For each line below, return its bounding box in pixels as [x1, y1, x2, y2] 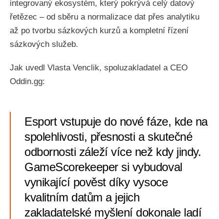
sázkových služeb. [10, 40, 78, 49]
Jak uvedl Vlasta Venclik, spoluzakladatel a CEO [10, 63, 188, 72]
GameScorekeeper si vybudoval [24, 160, 182, 174]
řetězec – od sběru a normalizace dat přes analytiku [10, 12, 199, 22]
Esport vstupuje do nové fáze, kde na [24, 115, 208, 128]
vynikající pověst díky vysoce [24, 175, 168, 189]
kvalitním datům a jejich [24, 191, 140, 204]
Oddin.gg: [10, 77, 45, 86]
